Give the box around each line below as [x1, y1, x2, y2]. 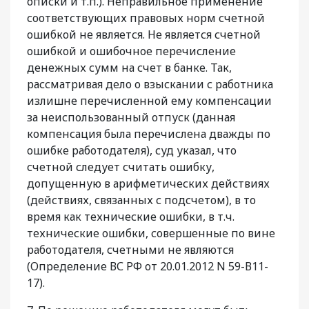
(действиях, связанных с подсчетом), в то [27, 192, 256, 208]
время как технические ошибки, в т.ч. [27, 209, 235, 225]
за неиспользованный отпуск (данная [27, 110, 235, 126]
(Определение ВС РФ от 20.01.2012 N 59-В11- [27, 259, 268, 275]
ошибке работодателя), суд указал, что [27, 143, 237, 159]
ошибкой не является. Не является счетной [27, 27, 261, 43]
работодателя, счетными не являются [27, 242, 234, 258]
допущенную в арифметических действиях [27, 176, 270, 192]
